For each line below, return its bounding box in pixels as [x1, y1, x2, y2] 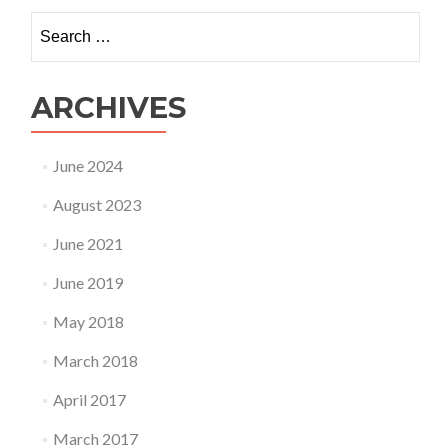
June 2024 [52, 156, 123, 175]
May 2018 [52, 312, 124, 331]
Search [30, 13, 76, 32]
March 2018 [52, 351, 138, 370]
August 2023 [52, 195, 141, 214]
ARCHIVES [31, 90, 186, 125]
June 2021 [52, 234, 123, 253]
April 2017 [52, 390, 126, 409]
